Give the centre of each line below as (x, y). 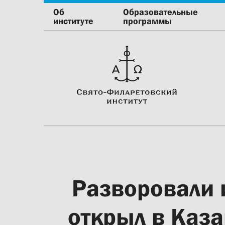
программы (148, 21)
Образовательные (161, 12)
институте (73, 21)
